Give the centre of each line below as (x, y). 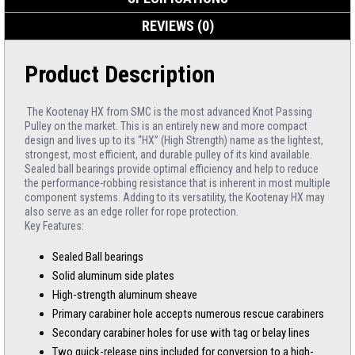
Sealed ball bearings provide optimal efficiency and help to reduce (172, 169)
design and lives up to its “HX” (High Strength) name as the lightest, (174, 140)
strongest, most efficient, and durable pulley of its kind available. (168, 155)
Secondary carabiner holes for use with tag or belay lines (181, 333)
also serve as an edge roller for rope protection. (132, 212)
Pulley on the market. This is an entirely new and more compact (166, 126)
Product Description (120, 74)
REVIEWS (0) (177, 26)
